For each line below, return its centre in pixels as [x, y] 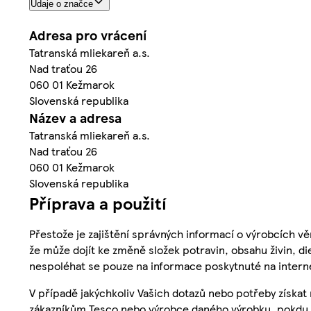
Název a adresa [75, 117]
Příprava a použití [98, 202]
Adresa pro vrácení [88, 35]
